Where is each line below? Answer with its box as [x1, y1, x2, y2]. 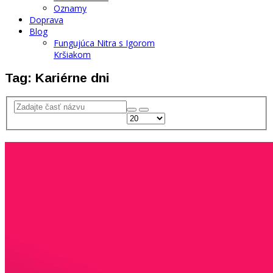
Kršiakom [54, 49, 91, 60]
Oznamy [54, 2, 87, 14]
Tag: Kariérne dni [5, 71, 110, 85]
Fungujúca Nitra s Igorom [54, 37, 155, 49]
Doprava [29, 14, 63, 26]
